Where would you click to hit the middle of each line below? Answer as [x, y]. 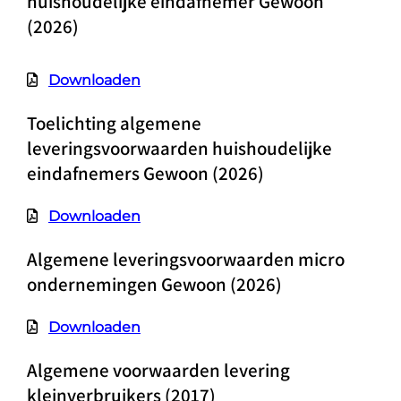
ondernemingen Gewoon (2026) [154, 284]
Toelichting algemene [114, 123]
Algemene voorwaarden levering [158, 370]
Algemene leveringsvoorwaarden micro [185, 259]
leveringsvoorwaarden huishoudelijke [179, 148]
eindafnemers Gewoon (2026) [145, 173]
